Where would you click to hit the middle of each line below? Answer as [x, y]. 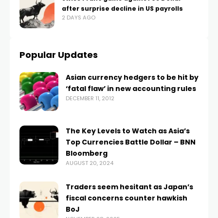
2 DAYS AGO [79, 18]
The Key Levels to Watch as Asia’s [128, 131]
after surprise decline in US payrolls [122, 9]
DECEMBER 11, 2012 [90, 98]
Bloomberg [87, 153]
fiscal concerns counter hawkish [127, 198]
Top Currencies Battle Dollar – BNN [131, 142]
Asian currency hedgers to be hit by [132, 77]
